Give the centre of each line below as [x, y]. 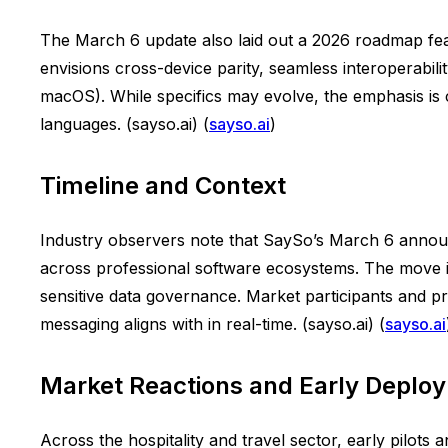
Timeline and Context [163, 185]
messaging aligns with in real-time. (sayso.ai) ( [212, 323]
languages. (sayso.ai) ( [124, 123]
